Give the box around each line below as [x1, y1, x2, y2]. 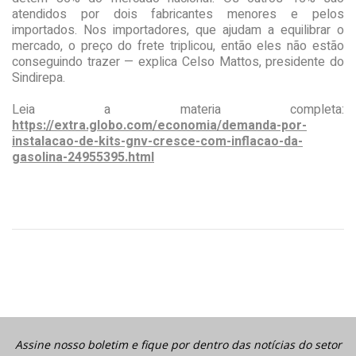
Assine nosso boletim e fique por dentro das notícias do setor [14, 337, 342, 352]
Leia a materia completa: [12, 100, 344, 119]
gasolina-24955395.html [12, 148, 154, 167]
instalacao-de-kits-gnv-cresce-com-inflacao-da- [12, 132, 303, 151]
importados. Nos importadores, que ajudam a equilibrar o [12, 21, 344, 40]
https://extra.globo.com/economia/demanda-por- [12, 116, 307, 135]
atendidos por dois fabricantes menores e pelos [12, 5, 344, 24]
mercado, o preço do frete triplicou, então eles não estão [12, 37, 344, 56]
